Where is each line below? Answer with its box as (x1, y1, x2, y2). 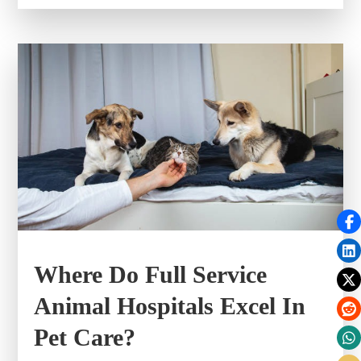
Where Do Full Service (34, 260, 268, 288)
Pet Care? (34, 323, 136, 351)
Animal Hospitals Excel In (34, 292, 306, 319)
